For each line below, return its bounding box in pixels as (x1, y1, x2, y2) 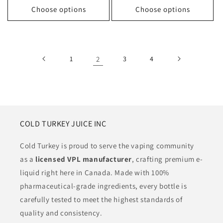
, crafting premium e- (132, 154, 203, 164)
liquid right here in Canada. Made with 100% (20, 168, 169, 178)
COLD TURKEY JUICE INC (20, 118, 107, 129)
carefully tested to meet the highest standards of (20, 195, 183, 205)
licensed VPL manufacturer (35, 154, 132, 164)
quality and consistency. (20, 208, 103, 218)
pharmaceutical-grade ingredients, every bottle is (20, 181, 187, 191)
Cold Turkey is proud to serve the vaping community (20, 141, 195, 151)
